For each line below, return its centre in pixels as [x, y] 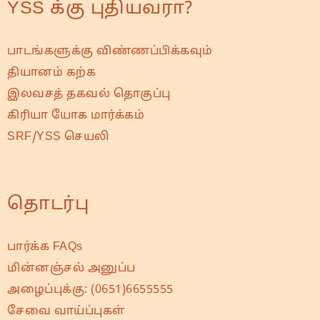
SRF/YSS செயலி [58, 137]
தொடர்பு [48, 204]
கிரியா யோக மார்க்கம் [76, 115]
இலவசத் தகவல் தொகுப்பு [89, 94]
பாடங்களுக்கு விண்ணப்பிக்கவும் [110, 51]
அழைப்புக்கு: [49, 290]
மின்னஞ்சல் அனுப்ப [71, 268]
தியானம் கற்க [51, 72]
